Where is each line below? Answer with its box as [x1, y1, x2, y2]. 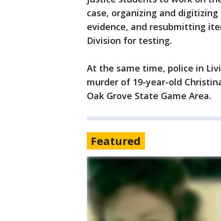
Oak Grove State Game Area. [87, 90, 211, 102]
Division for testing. [87, 35, 172, 47]
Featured [91, 133, 141, 148]
